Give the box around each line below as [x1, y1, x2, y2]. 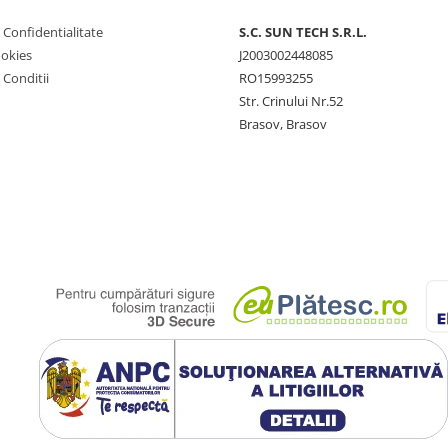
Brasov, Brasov [239, 115, 327, 133]
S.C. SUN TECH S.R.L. [239, 23, 367, 41]
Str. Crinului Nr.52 [239, 92, 343, 110]
